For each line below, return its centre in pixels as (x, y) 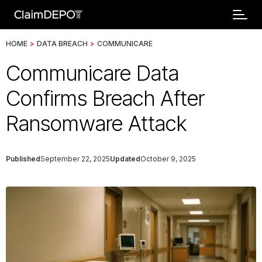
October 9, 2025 (168, 159)
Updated (125, 159)
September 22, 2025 (75, 159)
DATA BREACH (62, 44)
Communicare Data (92, 73)
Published (23, 159)
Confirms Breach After (105, 98)
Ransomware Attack (96, 123)
